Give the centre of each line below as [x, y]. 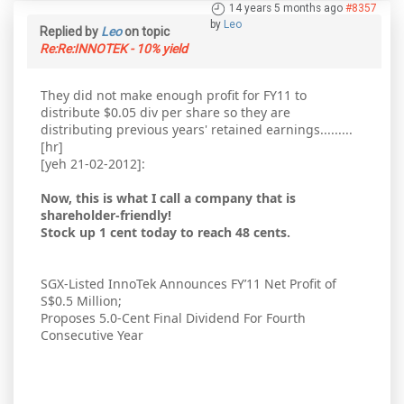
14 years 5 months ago [286, 9]
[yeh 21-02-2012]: [93, 164]
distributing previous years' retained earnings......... [197, 130]
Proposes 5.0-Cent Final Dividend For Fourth [173, 318]
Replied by [70, 32]
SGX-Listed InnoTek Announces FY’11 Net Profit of [188, 284]
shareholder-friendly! [106, 216]
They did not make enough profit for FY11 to [174, 96]
